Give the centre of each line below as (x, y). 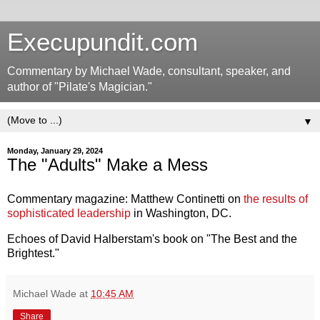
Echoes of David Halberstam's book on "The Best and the (152, 239)
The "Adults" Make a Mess (107, 165)
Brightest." (33, 253)
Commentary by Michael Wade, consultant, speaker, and (149, 71)
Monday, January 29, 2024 (55, 151)
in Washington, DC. (181, 213)
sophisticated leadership (69, 213)
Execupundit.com (102, 42)
